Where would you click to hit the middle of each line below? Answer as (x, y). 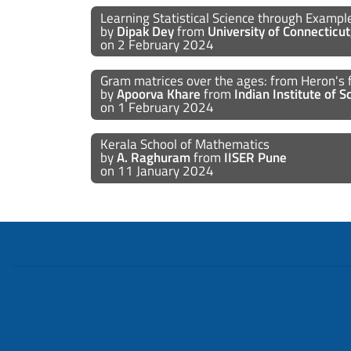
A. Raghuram (153, 158)
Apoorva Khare (158, 94)
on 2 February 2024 (157, 44)
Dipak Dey (145, 31)
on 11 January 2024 (157, 171)
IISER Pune (255, 158)
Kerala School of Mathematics (186, 145)
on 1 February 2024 (157, 108)
